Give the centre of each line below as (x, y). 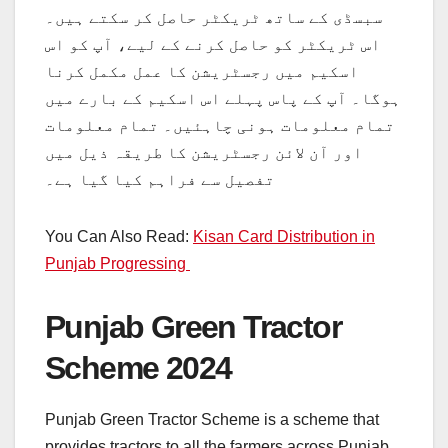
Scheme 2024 (138, 367)
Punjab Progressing (117, 263)
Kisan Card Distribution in (284, 236)
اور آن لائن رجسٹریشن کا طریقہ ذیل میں (204, 152)
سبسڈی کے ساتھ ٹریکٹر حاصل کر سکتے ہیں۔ (214, 17)
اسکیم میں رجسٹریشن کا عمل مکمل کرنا (202, 71)
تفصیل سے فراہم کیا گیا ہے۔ (160, 179)
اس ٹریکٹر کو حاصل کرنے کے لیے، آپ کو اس (213, 44)
